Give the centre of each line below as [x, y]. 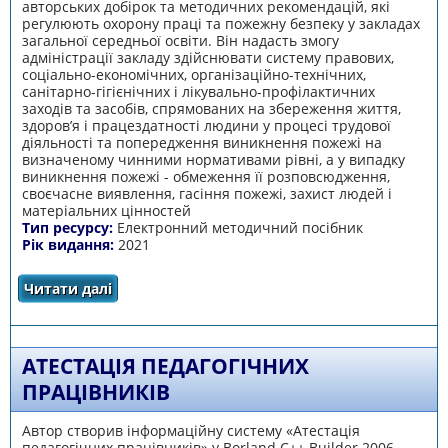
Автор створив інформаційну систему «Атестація [190, 430]
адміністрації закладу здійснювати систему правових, [207, 57]
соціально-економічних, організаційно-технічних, [193, 74]
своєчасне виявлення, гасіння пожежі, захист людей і [206, 193]
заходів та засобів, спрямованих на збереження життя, [211, 108]
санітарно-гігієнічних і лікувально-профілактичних [198, 91]
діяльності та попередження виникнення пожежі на [201, 142]
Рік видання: [69, 244]
